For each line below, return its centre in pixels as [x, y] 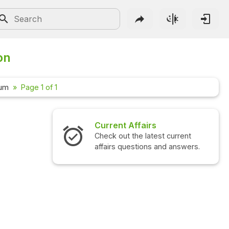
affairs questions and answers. [139, 147]
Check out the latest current [134, 136]
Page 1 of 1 [39, 87]
